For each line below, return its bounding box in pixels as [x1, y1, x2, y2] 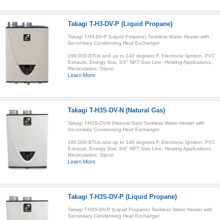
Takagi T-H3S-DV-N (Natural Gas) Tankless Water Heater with [67, 120, 205, 126]
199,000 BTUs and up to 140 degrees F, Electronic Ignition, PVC [67, 53, 215, 58]
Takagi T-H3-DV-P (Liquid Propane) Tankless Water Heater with [67, 34, 209, 39]
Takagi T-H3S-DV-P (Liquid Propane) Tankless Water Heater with [67, 207, 213, 212]
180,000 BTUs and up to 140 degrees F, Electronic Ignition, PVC [67, 139, 215, 145]
